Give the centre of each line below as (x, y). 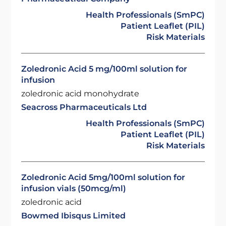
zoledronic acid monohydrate (80, 94)
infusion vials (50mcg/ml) (74, 188)
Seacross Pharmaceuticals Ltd (84, 107)
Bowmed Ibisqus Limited (74, 216)
